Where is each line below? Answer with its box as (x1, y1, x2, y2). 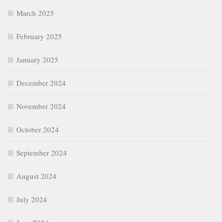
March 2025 (16, 8, 54, 18)
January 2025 (16, 55, 58, 65)
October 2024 (16, 124, 59, 135)
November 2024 (16, 101, 66, 111)
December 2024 (16, 78, 66, 88)
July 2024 (16, 194, 47, 205)
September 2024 (16, 148, 67, 158)
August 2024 (16, 171, 56, 181)
